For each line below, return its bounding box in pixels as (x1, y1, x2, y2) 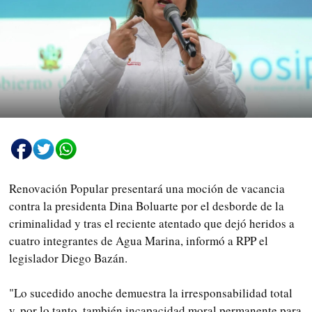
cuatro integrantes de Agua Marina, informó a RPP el (9, 232, 268, 249)
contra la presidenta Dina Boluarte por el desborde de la (9, 197, 284, 214)
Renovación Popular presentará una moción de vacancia (9, 180, 285, 196)
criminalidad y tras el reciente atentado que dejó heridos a (9, 214, 295, 231)
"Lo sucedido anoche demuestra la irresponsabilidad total (9, 284, 292, 301)
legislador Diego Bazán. (9, 249, 127, 266)
